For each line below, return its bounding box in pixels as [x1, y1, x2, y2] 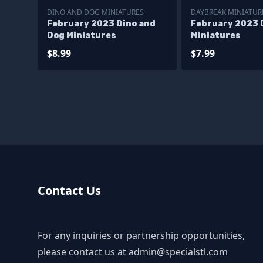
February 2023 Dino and [47, 19, 156, 29]
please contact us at [38, 245, 129, 259]
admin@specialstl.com [129, 245, 228, 259]
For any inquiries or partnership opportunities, [38, 229, 245, 242]
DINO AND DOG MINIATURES [47, 7, 144, 18]
